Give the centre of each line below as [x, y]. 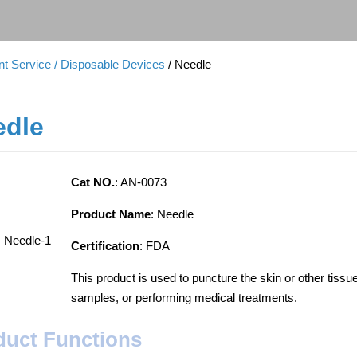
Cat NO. [93, 182]
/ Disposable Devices [110, 64]
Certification [106, 246]
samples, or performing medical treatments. [184, 298]
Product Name [111, 214]
